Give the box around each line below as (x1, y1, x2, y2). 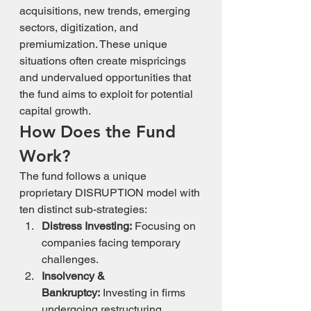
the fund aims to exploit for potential (19, 87, 196, 101)
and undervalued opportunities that (19, 71, 194, 84)
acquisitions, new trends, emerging (19, 4, 193, 17)
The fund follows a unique (19, 169, 149, 183)
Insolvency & (42, 269, 108, 283)
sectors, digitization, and (19, 21, 141, 34)
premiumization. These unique (19, 37, 170, 51)
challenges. (42, 253, 99, 266)
